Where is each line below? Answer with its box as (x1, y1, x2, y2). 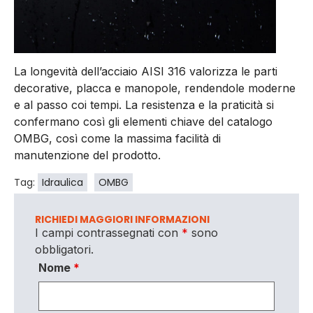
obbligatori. (35, 242, 94, 257)
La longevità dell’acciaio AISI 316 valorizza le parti (14, 64, 277, 79)
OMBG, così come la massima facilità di (14, 131, 221, 146)
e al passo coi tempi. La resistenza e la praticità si (14, 98, 274, 112)
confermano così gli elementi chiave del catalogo (14, 115, 272, 129)
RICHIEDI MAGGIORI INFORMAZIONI (35, 212, 210, 227)
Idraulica (42, 175, 83, 190)
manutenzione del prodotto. (14, 148, 161, 163)
